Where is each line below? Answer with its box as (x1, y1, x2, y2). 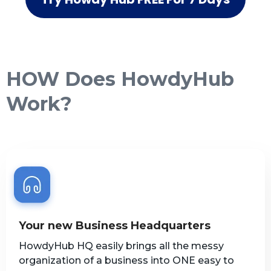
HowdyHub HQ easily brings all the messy (19, 240, 224, 252)
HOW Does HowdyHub (6, 67, 234, 91)
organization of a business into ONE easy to (19, 254, 234, 266)
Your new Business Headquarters (19, 218, 211, 232)
